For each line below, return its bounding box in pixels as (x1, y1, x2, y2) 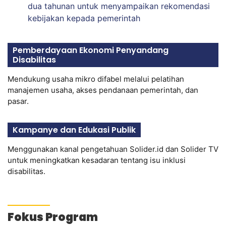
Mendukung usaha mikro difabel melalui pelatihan (8, 74, 184, 84)
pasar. (8, 96, 29, 106)
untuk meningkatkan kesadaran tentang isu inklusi (8, 155, 186, 165)
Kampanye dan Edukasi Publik (13, 124, 136, 136)
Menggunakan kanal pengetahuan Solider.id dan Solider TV (8, 144, 218, 154)
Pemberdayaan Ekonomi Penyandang (13, 44, 168, 56)
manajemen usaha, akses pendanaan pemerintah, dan (8, 85, 198, 95)
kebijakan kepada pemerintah (28, 13, 140, 23)
